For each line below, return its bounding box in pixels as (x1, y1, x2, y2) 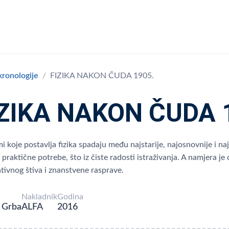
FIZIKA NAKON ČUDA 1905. (50, 72, 154, 80)
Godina (57, 193, 83, 201)
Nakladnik (21, 193, 57, 201)
